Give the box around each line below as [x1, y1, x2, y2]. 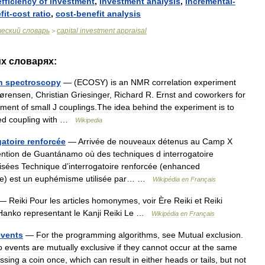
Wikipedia [75, 117, 102, 124]
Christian [35, 90, 69, 99]
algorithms [118, 230, 157, 240]
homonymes [92, 196, 138, 205]
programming [66, 230, 116, 240]
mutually [47, 243, 78, 252]
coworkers [195, 90, 233, 99]
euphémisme [35, 174, 83, 183]
